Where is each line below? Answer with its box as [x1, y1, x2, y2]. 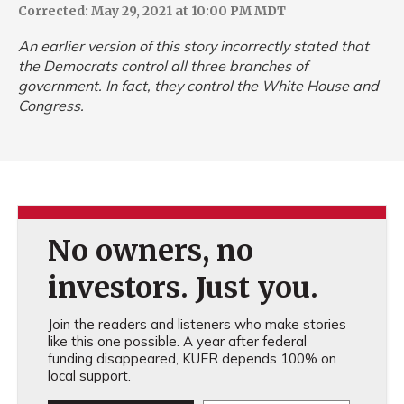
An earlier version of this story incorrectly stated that [18, 37, 369, 56]
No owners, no [47, 233, 253, 270]
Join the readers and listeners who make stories [47, 316, 346, 334]
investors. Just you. [47, 270, 318, 307]
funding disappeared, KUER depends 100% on [47, 350, 336, 368]
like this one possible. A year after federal [47, 333, 307, 351]
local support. [47, 367, 131, 385]
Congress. [18, 96, 84, 115]
